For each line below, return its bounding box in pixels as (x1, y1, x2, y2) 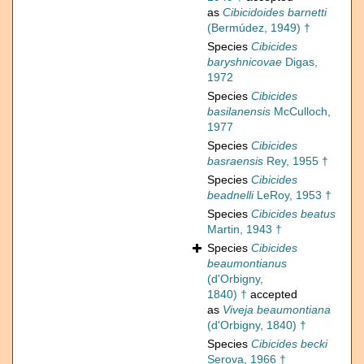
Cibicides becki (251, 337, 327, 351)
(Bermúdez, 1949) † (207, 21, 310, 35)
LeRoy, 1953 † (253, 188, 331, 202)
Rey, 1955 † (263, 154, 328, 168)
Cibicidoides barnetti (223, 6, 327, 19)
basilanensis (207, 105, 271, 119)
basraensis (207, 154, 263, 168)
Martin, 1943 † (207, 223, 282, 236)
